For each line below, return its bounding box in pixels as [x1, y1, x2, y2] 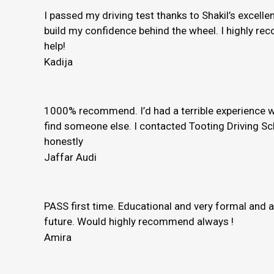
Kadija [44, 55, 73, 68]
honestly [44, 135, 83, 147]
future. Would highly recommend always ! [44, 215, 234, 228]
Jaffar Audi [44, 150, 97, 163]
